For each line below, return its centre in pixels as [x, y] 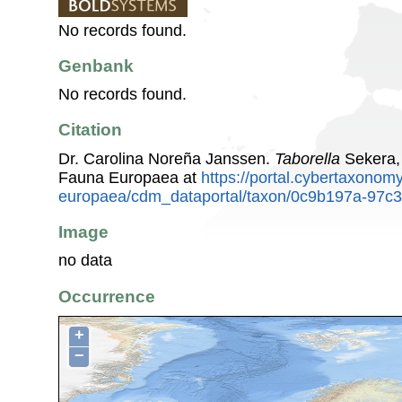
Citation [90, 130]
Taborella [307, 158]
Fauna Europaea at [130, 177]
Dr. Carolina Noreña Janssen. [166, 158]
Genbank [96, 66]
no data [85, 261]
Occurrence [107, 296]
